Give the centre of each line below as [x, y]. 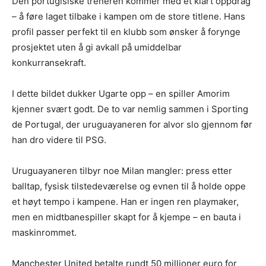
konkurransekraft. [49, 63]
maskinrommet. [44, 233]
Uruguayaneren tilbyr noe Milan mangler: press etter [122, 171]
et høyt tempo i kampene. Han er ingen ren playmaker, [125, 202]
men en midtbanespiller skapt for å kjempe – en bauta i [126, 217]
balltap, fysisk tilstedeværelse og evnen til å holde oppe [129, 186]
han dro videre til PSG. [59, 140]
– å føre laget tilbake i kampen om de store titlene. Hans [129, 17]
